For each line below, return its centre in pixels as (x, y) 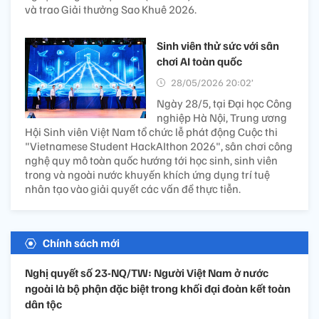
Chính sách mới (81, 242)
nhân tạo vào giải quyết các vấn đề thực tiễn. (133, 188)
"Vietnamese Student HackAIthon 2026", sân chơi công (159, 146)
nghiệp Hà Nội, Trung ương (222, 117)
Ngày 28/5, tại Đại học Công (224, 103)
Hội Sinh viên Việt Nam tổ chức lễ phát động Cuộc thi (151, 131)
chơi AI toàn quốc (199, 61)
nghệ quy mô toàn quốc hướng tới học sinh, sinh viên (151, 160)
